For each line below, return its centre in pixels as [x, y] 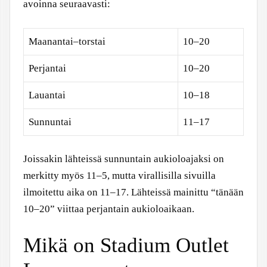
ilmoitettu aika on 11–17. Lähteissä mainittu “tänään [133, 192]
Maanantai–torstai [67, 41]
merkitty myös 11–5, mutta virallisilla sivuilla [119, 176]
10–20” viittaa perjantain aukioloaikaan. [109, 209]
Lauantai [47, 95]
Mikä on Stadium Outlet [126, 245]
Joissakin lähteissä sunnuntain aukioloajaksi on [124, 159]
